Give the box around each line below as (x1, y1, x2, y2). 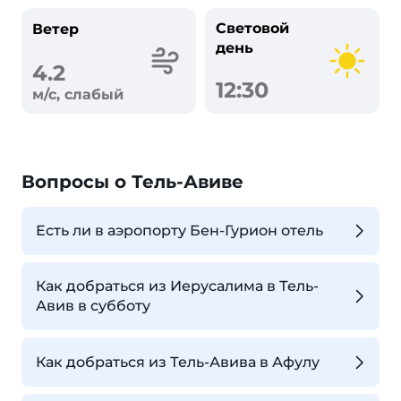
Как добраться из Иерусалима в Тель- (36, 277, 319, 295)
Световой (216, 20, 289, 37)
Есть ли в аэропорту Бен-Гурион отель (36, 222, 323, 240)
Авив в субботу (36, 297, 150, 315)
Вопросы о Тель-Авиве (21, 171, 243, 192)
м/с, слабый (32, 86, 124, 103)
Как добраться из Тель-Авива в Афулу (36, 353, 320, 371)
